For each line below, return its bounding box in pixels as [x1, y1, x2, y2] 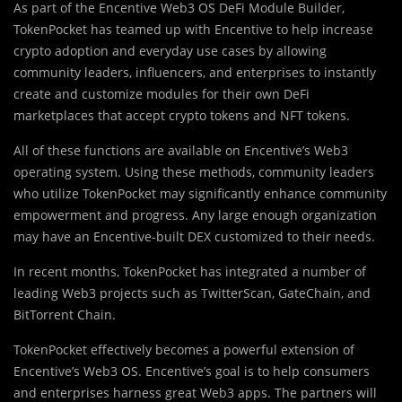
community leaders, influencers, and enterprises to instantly [13, 63, 376, 81]
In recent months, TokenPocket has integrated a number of [13, 262, 366, 280]
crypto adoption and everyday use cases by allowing [13, 41, 327, 59]
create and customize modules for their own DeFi [13, 84, 310, 102]
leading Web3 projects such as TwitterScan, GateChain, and [13, 284, 371, 301]
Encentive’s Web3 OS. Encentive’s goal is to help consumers [13, 362, 370, 380]
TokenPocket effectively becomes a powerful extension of [13, 340, 354, 358]
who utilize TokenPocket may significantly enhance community [13, 184, 387, 202]
